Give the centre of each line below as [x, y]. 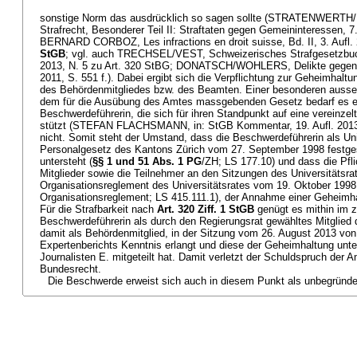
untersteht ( [66, 161]
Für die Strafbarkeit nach [98, 209]
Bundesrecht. [71, 269]
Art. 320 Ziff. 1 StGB [206, 209]
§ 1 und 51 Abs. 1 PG [150, 161]
